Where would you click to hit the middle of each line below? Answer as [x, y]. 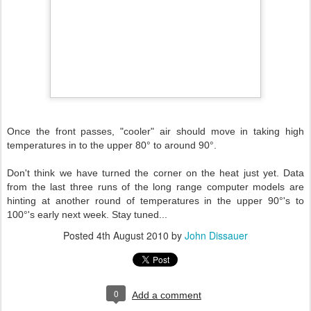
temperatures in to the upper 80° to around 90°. [112, 145]
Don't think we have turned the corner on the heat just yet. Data [155, 173]
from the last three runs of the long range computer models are [155, 187]
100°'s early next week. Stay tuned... [87, 215]
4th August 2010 [133, 235]
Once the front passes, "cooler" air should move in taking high [155, 131]
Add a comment [167, 295]
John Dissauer [216, 235]
